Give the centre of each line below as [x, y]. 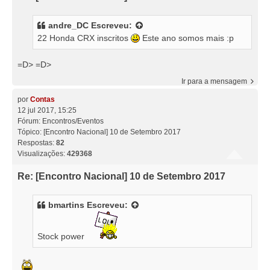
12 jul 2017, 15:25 [47, 110]
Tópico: [30, 132]
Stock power [62, 236]
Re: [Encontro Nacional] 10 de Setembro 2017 [121, 176]
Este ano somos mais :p [187, 38]
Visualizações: [42, 153]
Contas [42, 99]
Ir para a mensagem [214, 81]
